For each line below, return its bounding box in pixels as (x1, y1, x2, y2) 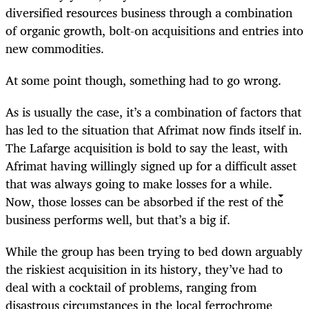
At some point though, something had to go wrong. (6, 69, 281, 90)
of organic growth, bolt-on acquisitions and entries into (6, 19, 303, 41)
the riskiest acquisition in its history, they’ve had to (6, 259, 283, 280)
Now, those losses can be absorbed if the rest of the (6, 190, 283, 212)
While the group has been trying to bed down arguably (6, 241, 303, 262)
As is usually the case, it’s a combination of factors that (6, 101, 301, 122)
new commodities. (6, 37, 104, 59)
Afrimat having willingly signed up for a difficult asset (6, 154, 297, 176)
